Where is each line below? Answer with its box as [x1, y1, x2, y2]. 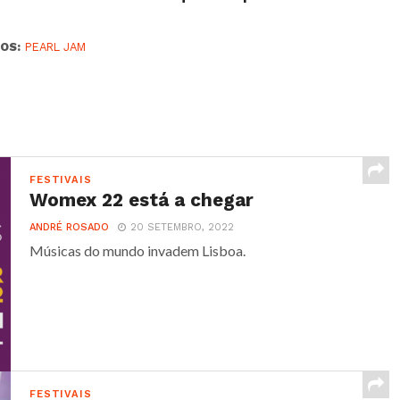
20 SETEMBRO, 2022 [130, 221, 235, 233]
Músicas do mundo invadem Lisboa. [29, 242, 246, 259]
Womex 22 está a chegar [29, 189, 254, 211]
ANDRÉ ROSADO [29, 221, 110, 233]
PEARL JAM [25, 40, 87, 54]
